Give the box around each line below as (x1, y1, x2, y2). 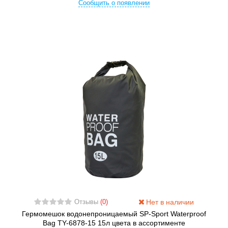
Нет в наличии (144, 198, 194, 207)
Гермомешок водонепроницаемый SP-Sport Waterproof (22, 210, 206, 218)
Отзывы (74, 198, 100, 206)
